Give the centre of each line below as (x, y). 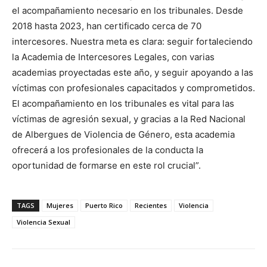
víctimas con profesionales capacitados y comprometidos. (133, 88)
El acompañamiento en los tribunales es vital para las (123, 104)
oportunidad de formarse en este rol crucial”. (106, 166)
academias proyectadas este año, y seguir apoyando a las (133, 73)
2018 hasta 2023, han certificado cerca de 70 (107, 26)
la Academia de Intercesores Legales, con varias (113, 57)
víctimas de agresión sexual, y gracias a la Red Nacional (129, 119)
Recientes (151, 206)
